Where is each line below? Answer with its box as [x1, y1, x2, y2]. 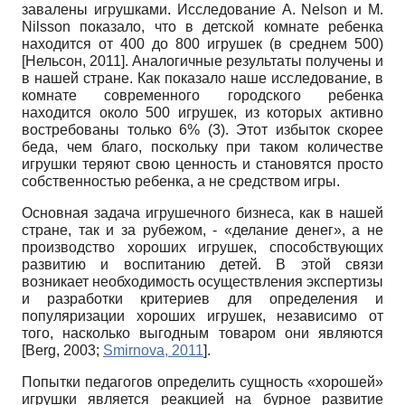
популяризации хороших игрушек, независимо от [22, 308, 383, 325]
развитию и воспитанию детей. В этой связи [22, 257, 383, 273]
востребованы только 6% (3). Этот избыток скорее [22, 122, 383, 138]
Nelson [301, 2, 348, 18]
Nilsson [22, 19, 71, 35]
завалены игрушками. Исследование [22, 2, 282, 18]
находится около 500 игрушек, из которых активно [22, 105, 383, 121]
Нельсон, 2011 [25, 53, 121, 70]
